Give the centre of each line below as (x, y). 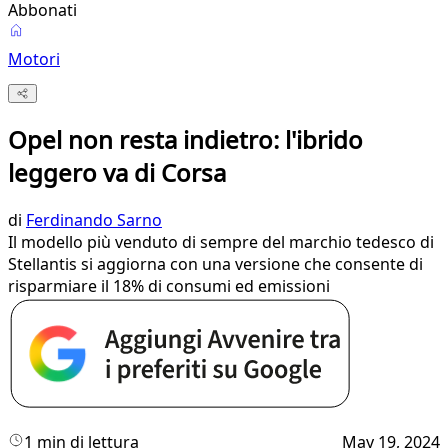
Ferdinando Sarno (94, 220)
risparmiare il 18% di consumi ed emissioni (169, 286)
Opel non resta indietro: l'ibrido (185, 140)
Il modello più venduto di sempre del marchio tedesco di (221, 242)
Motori (34, 59)
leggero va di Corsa (117, 173)
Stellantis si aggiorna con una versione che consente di (215, 264)
